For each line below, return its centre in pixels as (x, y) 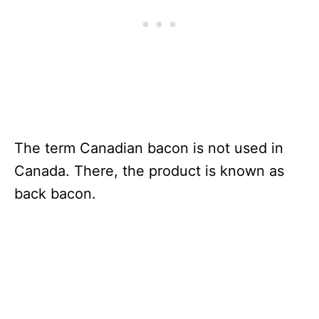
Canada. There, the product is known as (149, 171)
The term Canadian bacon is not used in (149, 148)
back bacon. (55, 193)
